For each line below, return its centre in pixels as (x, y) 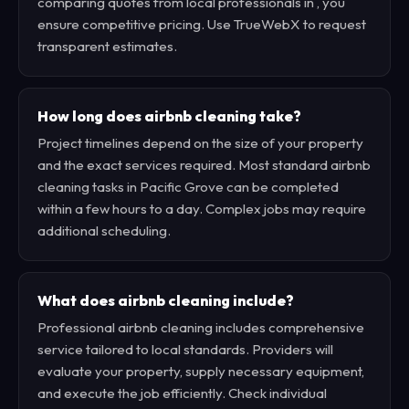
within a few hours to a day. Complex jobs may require (202, 209)
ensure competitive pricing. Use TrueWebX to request (202, 24)
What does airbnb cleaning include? (166, 300)
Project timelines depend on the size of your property (200, 143)
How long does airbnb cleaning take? (169, 116)
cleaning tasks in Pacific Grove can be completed (188, 187)
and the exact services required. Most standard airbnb (204, 165)
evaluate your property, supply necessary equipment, (201, 371)
